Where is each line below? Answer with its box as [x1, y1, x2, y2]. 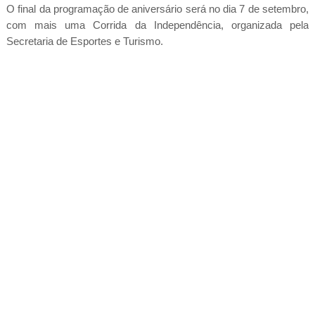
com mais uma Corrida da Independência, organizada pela [6, 18, 309, 31]
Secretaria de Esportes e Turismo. [6, 34, 163, 47]
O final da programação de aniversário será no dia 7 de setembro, [6, 2, 309, 15]
